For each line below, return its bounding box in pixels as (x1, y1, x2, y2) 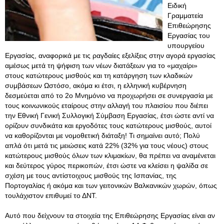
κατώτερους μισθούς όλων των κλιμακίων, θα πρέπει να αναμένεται (5, 151, 215, 159)
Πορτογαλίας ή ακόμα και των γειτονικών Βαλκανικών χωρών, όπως (5, 181, 217, 189)
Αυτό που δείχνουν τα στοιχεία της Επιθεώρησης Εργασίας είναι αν (5, 211, 215, 219)
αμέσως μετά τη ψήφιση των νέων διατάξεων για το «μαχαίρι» (5, 61, 197, 69)
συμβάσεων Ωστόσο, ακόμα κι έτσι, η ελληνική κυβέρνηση (5, 81, 186, 89)
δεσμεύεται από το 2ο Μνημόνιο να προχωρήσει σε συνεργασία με (5, 91, 213, 99)
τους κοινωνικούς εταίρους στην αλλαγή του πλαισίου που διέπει (5, 101, 208, 109)
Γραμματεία (167, 11, 203, 19)
